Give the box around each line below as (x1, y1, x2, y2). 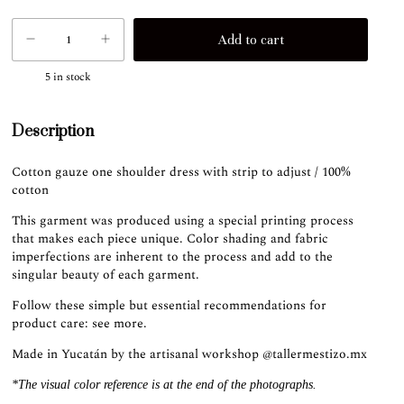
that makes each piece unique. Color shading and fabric (12, 229, 329, 248)
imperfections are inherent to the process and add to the (12, 247, 334, 266)
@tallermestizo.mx (262, 344, 368, 363)
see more (92, 314, 144, 333)
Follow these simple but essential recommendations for (12, 296, 327, 315)
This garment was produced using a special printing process (12, 211, 354, 230)
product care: (12, 314, 93, 333)
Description (12, 122, 95, 142)
